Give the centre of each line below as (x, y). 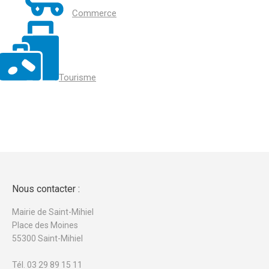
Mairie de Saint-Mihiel (53, 212)
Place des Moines (45, 225)
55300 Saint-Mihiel (47, 238)
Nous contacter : (46, 189)
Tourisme (77, 77)
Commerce (94, 13)
